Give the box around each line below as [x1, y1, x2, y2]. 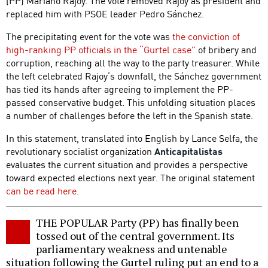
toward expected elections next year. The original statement [6, 170, 255, 185]
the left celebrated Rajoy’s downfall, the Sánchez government [6, 68, 261, 83]
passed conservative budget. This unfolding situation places [6, 95, 255, 109]
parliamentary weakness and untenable [36, 242, 227, 257]
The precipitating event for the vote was [6, 29, 172, 44]
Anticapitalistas [154, 144, 223, 159]
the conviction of [172, 29, 240, 44]
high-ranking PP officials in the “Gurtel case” [6, 42, 196, 57]
